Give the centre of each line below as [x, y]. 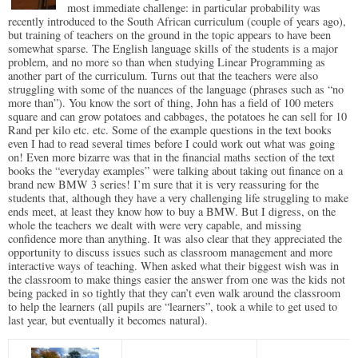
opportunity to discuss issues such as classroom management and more [170, 253]
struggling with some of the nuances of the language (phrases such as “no [176, 89]
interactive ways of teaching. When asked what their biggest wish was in [173, 266]
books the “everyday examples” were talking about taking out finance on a [175, 171]
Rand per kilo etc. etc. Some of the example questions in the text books [170, 130]
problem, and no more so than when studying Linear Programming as [167, 62]
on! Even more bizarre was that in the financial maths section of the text [171, 157]
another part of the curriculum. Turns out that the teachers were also [163, 76]
